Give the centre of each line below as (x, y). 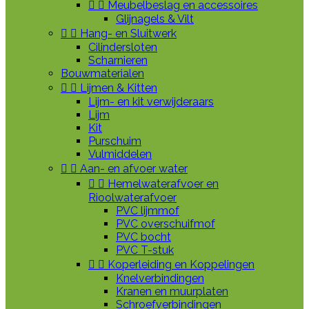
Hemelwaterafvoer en (163, 184)
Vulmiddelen (120, 154)
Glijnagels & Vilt (155, 19)
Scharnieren (118, 60)
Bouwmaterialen (102, 73)
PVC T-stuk (145, 250)
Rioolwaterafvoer (132, 198)
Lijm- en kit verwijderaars (151, 102)
